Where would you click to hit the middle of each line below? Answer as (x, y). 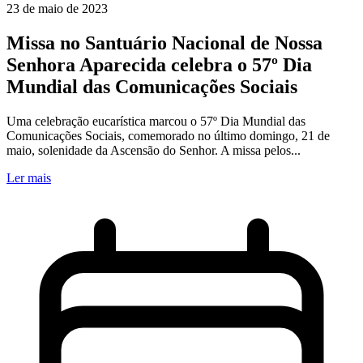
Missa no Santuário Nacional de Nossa (164, 43)
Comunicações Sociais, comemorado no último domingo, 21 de (168, 136)
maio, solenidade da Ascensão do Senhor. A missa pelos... (154, 151)
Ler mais (29, 178)
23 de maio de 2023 (57, 9)
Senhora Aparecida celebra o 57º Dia (159, 65)
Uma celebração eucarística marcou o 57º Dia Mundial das (156, 122)
